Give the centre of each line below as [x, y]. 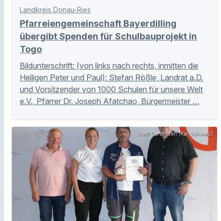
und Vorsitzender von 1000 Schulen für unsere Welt [111, 90]
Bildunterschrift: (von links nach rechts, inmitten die [109, 66]
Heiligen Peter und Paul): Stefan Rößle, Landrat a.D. [111, 78]
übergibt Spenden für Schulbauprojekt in [108, 37]
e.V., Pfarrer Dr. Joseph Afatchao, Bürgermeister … [110, 101]
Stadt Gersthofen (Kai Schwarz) [175, 134]
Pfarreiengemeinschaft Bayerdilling [98, 24]
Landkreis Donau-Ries [55, 10]
